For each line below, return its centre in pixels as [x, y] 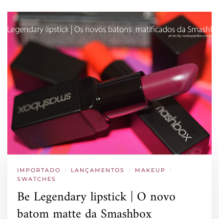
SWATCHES [37, 179]
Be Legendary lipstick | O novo [96, 197]
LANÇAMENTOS [98, 170]
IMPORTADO [39, 170]
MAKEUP [150, 170]
